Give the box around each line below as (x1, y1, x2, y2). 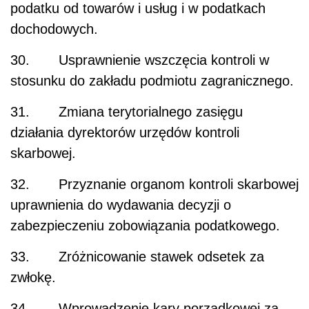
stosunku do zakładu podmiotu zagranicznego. (10, 73, 294, 89)
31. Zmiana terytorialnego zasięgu (10, 104, 243, 120)
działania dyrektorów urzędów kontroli (10, 125, 239, 141)
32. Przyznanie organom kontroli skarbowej (10, 177, 299, 192)
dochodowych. (10, 21, 98, 37)
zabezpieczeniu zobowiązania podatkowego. (10, 218, 280, 234)
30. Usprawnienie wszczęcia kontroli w (10, 52, 269, 68)
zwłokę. (10, 270, 56, 286)
